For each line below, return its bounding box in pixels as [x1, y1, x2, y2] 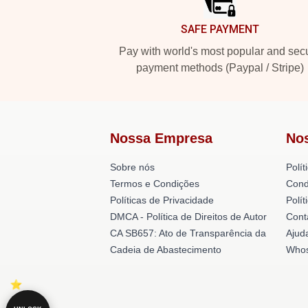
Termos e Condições [110, 178, 199, 189]
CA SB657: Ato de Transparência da [110, 228, 266, 239]
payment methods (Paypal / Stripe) [136, 62, 304, 74]
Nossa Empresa [110, 131, 212, 146]
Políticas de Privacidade [110, 195, 214, 206]
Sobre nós [110, 162, 155, 173]
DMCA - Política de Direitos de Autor [110, 211, 267, 222]
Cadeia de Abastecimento [110, 244, 221, 255]
